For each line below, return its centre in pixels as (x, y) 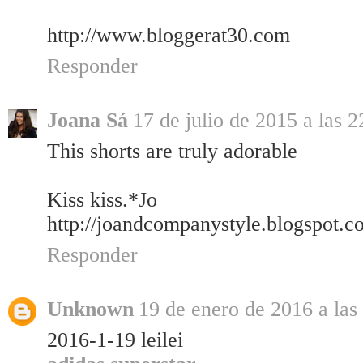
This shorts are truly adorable (172, 152)
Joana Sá (88, 121)
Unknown (90, 310)
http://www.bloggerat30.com (169, 36)
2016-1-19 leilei (115, 340)
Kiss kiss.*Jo (102, 200)
